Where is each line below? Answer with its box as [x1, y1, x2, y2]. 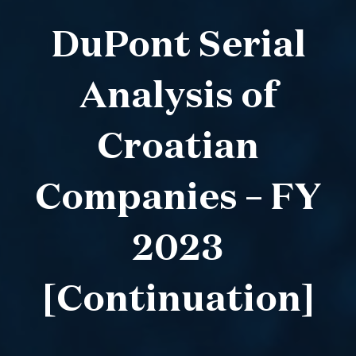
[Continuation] [41, 281, 315, 319]
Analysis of [79, 78, 277, 115]
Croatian [97, 129, 259, 166]
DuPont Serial [50, 27, 306, 64]
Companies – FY [34, 180, 322, 217]
